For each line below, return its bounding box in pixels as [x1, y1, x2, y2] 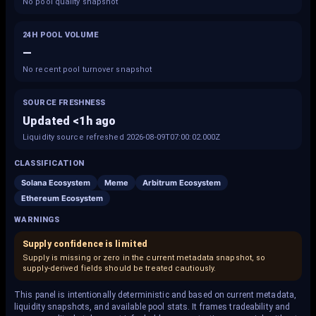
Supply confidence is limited [23, 239, 148, 249]
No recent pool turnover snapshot [23, 65, 152, 74]
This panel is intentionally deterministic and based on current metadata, [14, 290, 297, 300]
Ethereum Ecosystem [21, 193, 103, 203]
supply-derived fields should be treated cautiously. [23, 264, 217, 273]
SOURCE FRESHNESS [23, 98, 106, 107]
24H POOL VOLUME [23, 30, 98, 39]
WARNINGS [14, 215, 60, 224]
